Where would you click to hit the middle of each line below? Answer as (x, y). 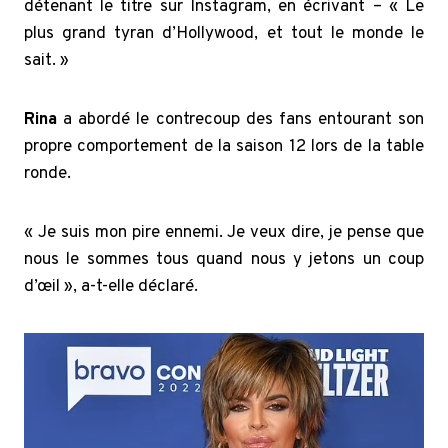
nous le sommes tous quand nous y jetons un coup (224, 260)
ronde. (47, 174)
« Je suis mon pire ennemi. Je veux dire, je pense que (224, 233)
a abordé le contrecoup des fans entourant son (243, 120)
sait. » (46, 61)
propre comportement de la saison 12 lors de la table (224, 147)
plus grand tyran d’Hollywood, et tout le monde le (224, 34)
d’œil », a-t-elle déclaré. (111, 287)
